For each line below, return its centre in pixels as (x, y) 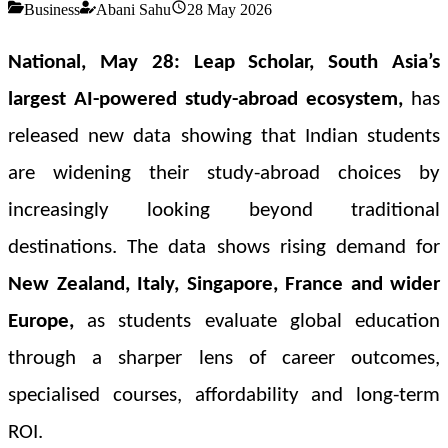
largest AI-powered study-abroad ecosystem (203, 99)
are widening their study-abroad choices (204, 173)
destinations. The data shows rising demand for (224, 247)
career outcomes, (361, 358)
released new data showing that (156, 136)
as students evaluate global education (257, 321)
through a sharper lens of (145, 358)
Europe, (41, 321)
